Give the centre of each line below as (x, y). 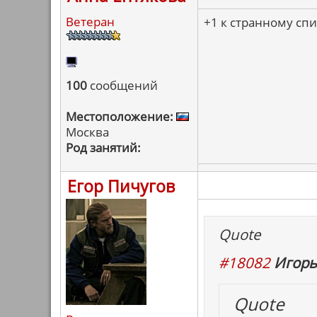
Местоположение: (120, 116)
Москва (87, 132)
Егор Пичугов (121, 186)
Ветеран (90, 22)
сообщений (122, 85)
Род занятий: (103, 148)
